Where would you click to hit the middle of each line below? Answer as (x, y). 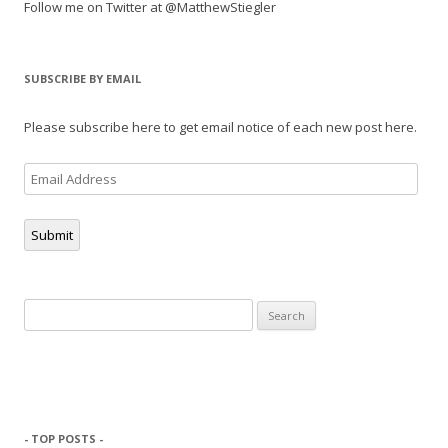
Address (48, 198)
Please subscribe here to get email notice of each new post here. (220, 127)
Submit (52, 235)
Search (44, 310)
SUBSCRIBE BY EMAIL (82, 78)
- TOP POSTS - (63, 438)
